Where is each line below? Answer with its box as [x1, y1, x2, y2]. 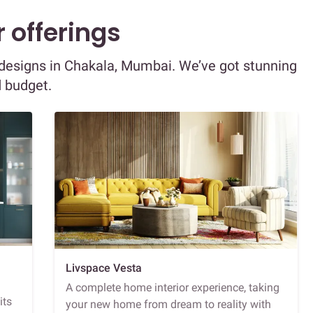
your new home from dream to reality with [66, 297, 271, 311]
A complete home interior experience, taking [66, 280, 279, 294]
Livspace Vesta [66, 261, 142, 275]
